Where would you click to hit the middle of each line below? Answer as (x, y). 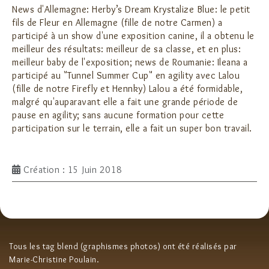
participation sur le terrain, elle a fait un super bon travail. (132, 128)
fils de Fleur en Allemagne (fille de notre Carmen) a (117, 22)
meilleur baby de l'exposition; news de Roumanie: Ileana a (130, 62)
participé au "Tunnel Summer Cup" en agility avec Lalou (126, 75)
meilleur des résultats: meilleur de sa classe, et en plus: (126, 49)
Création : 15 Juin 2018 (73, 169)
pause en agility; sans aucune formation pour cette (118, 115)
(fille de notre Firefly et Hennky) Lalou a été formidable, (127, 88)
